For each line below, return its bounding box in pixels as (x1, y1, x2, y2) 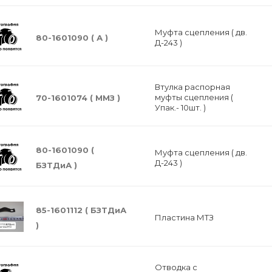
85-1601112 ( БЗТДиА (36, 205, 126, 215)
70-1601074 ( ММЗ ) (36, 92, 120, 103)
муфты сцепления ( (154, 92, 233, 102)
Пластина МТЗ (154, 212, 214, 222)
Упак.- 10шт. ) (154, 103, 206, 112)
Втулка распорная (154, 82, 230, 92)
